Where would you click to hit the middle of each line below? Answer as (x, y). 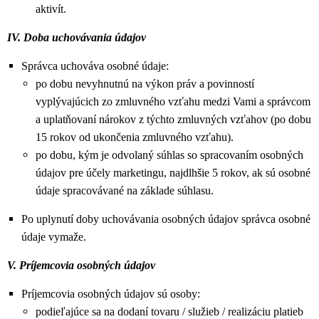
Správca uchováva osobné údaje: (95, 66)
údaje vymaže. (54, 237)
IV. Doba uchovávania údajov (77, 37)
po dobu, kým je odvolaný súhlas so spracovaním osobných (169, 155)
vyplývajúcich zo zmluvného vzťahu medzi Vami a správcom (173, 101)
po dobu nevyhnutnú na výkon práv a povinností (145, 84)
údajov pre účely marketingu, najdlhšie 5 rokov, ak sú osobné (173, 173)
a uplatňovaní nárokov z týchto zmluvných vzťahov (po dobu (173, 119)
